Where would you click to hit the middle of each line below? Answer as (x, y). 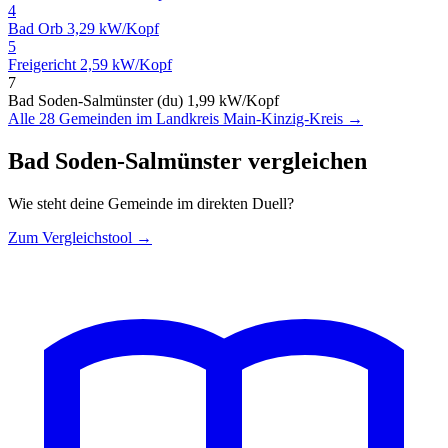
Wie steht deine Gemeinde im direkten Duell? (151, 203)
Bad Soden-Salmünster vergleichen (187, 160)
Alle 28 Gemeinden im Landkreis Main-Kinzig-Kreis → (185, 118)
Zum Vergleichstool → (80, 237)
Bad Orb (37, 28)
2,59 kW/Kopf (126, 64)
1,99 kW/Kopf (233, 100)
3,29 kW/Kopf (113, 28)
